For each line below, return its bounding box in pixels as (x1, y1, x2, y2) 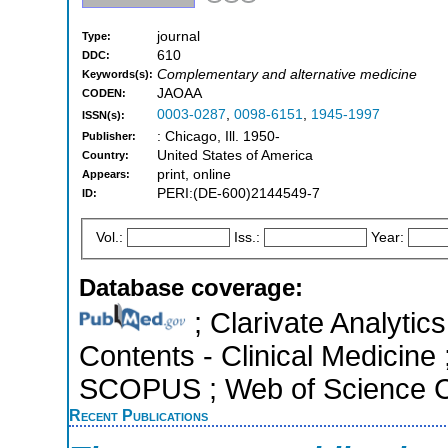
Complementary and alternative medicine (157, 67, 417, 83)
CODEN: (82, 87, 126, 100)
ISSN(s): (82, 109, 125, 122)
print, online (157, 167, 231, 183)
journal (157, 29, 200, 45)
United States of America (157, 148, 313, 164)
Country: (82, 149, 129, 162)
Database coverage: (79, 273, 303, 301)
